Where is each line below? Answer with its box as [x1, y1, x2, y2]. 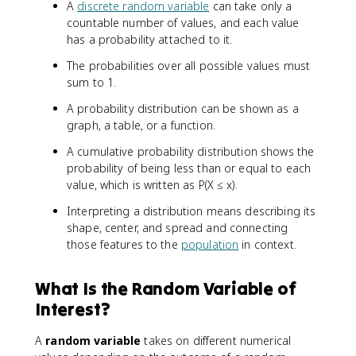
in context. [238, 236, 296, 252]
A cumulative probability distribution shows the [67, 143, 315, 159]
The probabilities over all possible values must [67, 57, 311, 73]
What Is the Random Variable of [35, 277, 296, 300]
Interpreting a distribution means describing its [67, 203, 316, 219]
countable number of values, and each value [67, 14, 300, 30]
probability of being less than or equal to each [67, 160, 311, 176]
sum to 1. [67, 74, 117, 90]
